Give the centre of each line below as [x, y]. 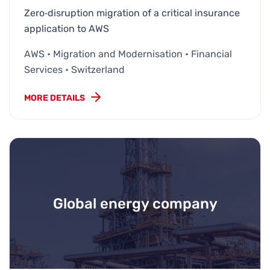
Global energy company [135, 203]
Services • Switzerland [74, 70]
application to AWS [67, 29]
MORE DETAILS [55, 98]
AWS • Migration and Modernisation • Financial [128, 54]
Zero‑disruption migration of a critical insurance [132, 13]
